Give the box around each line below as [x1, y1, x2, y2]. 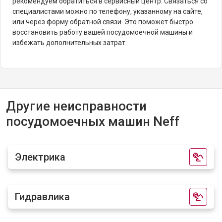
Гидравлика [15, 191, 70, 203]
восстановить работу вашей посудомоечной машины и [12, 28, 193, 36]
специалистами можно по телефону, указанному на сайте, [12, 7, 203, 15]
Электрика [15, 151, 65, 163]
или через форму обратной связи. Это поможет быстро [12, 18, 193, 26]
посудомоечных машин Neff [6, 114, 179, 129]
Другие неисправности [6, 99, 147, 113]
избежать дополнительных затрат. [12, 39, 127, 47]
